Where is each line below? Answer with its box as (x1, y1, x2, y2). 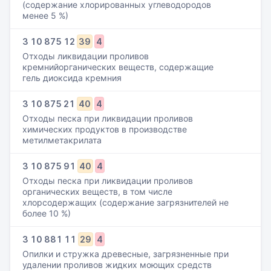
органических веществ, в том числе (22, 186, 172, 197)
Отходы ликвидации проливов (22, 51, 149, 61)
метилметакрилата (22, 135, 102, 145)
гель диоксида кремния (22, 73, 122, 83)
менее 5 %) (22, 10, 68, 21)
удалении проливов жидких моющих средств (22, 260, 212, 270)
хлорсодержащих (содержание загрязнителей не (22, 197, 229, 207)
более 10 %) (22, 208, 71, 218)
